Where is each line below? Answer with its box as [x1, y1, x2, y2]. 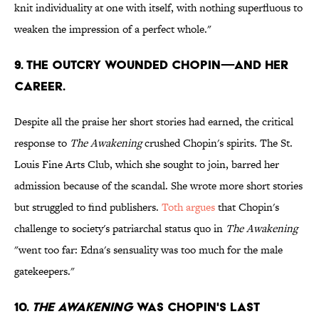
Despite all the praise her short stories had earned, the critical [14, 114, 293, 130]
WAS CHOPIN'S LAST [133, 299, 260, 315]
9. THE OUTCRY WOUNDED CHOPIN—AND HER [14, 57, 288, 73]
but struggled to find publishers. [14, 199, 162, 215]
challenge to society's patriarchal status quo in [14, 221, 226, 236]
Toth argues [162, 199, 215, 215]
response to [14, 135, 70, 151]
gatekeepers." [14, 263, 75, 279]
